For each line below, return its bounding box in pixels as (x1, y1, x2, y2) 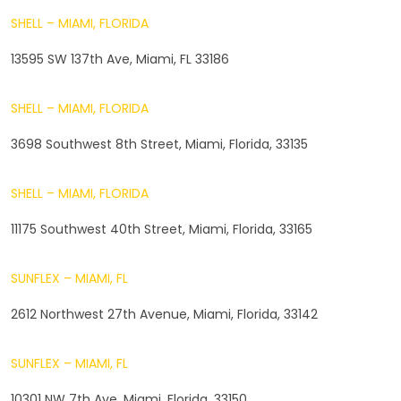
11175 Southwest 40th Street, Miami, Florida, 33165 (11, 219, 312, 238)
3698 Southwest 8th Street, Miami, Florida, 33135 (11, 134, 308, 153)
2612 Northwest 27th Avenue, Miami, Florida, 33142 (11, 304, 318, 323)
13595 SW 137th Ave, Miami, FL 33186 (11, 49, 229, 68)
